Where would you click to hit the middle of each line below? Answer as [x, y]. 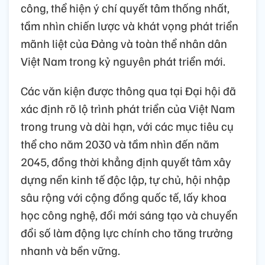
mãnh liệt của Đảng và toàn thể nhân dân [124, 43]
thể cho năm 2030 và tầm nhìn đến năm [120, 144]
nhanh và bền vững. [70, 251]
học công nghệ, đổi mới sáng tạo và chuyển [129, 215]
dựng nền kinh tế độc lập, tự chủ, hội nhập [125, 180]
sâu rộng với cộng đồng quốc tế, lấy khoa [124, 197]
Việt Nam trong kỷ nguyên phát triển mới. [123, 61]
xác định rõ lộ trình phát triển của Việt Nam [128, 109]
